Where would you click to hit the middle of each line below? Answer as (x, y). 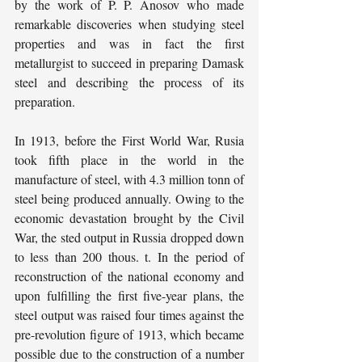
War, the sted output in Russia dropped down (129, 237)
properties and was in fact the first (129, 43)
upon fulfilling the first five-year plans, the (129, 295)
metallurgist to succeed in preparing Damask (129, 63)
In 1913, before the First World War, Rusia (129, 140)
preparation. (45, 101)
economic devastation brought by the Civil (129, 218)
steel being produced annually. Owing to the (129, 198)
